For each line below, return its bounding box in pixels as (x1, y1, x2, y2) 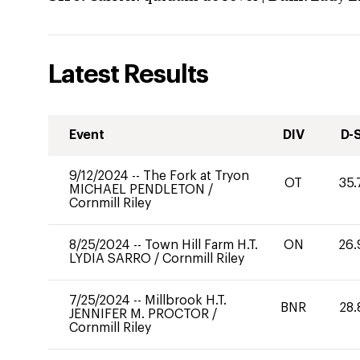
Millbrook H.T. (145, 294, 227, 307)
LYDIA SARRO (69, 252, 154, 265)
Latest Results (48, 62, 208, 88)
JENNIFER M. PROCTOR (69, 308, 212, 321)
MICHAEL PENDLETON (69, 183, 208, 196)
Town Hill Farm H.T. (145, 239, 258, 252)
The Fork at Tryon (143, 170, 249, 182)
